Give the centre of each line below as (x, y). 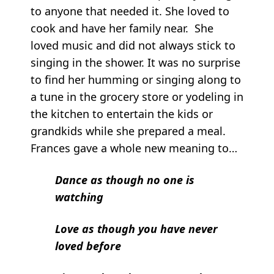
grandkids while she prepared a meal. (128, 131)
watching (79, 197)
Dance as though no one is (125, 180)
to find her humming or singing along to (136, 79)
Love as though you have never (136, 228)
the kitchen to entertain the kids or (122, 113)
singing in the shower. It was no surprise (135, 62)
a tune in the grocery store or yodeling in (137, 96)
